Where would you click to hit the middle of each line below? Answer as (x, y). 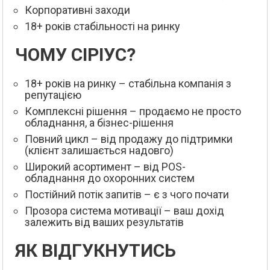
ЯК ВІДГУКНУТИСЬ (96, 250)
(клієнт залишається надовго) (99, 150)
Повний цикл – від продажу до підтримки (129, 139)
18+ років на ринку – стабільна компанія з (128, 83)
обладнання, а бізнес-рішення (99, 122)
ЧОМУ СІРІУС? (75, 54)
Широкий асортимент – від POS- (105, 166)
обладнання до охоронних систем (110, 178)
